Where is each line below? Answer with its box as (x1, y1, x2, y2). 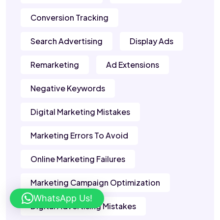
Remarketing (30, 59, 79, 70)
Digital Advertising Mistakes (30, 201, 136, 212)
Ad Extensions (106, 59, 159, 70)
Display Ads (130, 36, 173, 47)
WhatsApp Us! (33, 193, 92, 203)
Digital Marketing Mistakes (30, 107, 130, 117)
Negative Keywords (30, 83, 105, 94)
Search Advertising (30, 36, 103, 47)
